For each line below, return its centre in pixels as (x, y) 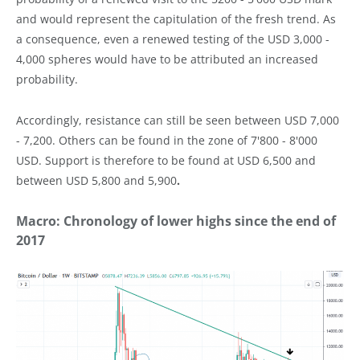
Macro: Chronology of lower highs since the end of (176, 221)
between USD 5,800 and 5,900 (96, 180)
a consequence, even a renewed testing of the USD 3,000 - (173, 39)
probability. (47, 79)
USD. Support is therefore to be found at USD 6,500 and (166, 160)
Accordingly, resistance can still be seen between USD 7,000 (178, 120)
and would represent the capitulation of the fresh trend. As (176, 18)
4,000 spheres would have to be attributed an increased (167, 59)
